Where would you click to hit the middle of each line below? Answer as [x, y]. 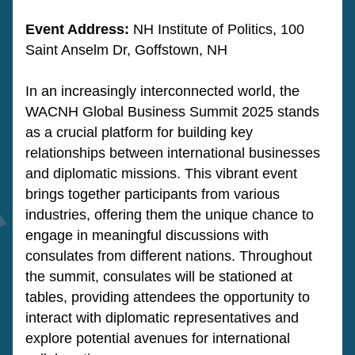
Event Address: [79, 29]
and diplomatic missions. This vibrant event [161, 174]
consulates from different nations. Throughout [169, 256]
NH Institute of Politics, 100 [219, 29]
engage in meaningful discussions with [147, 235]
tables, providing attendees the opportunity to [168, 297]
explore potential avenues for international [158, 338]
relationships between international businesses [173, 153]
